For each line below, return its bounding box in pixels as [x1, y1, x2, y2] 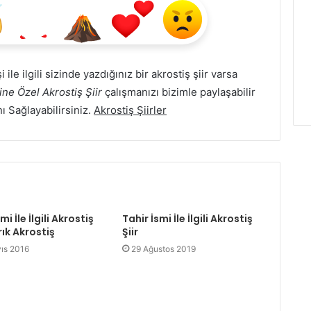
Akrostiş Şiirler [94, 103, 167, 117]
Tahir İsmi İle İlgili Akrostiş [121, 212, 253, 226]
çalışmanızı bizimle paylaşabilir [102, 85, 255, 99]
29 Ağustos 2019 [131, 244, 196, 254]
